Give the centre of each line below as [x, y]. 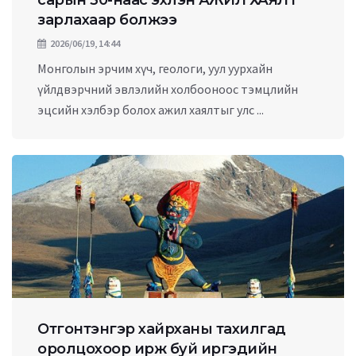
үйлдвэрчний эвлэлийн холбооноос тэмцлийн [168, 89]
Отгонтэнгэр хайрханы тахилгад [162, 329]
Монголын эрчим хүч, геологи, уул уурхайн [155, 68]
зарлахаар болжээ [107, 20]
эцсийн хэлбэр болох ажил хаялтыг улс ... [151, 110]
